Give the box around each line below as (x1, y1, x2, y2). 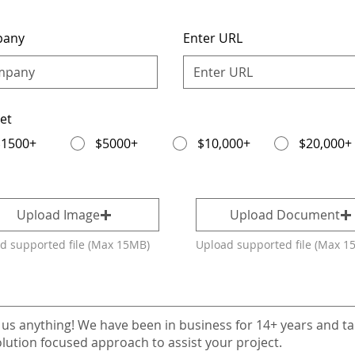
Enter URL (183, 29, 242, 47)
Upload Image (17, 206, 100, 223)
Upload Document (230, 206, 340, 223)
